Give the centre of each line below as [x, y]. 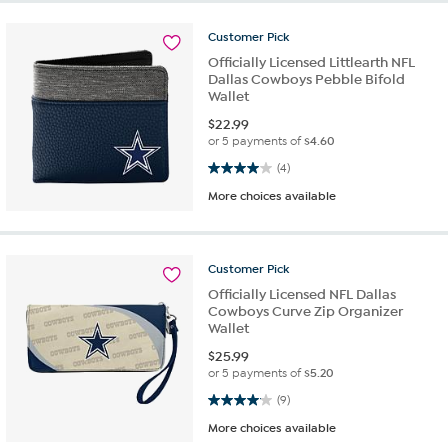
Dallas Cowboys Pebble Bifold [307, 80]
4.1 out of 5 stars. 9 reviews [232, 399]
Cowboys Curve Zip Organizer [306, 311]
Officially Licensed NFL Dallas [302, 294]
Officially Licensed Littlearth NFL [312, 63]
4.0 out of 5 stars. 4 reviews [232, 167]
